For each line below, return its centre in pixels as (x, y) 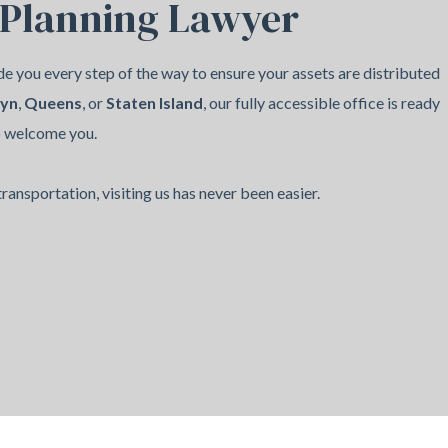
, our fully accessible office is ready (321, 102)
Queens (52, 102)
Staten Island (154, 102)
